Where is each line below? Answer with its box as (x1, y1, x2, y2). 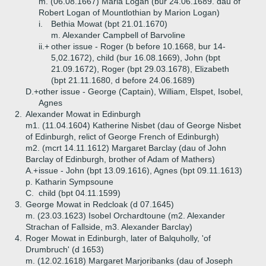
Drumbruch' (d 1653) (26, 245, 104, 254)
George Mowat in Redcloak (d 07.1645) (26, 199, 174, 209)
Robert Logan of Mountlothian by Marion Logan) (39, 8, 220, 17)
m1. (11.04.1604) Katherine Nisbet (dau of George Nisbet (26, 121, 241, 130)
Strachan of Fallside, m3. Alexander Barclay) (26, 222, 192, 232)
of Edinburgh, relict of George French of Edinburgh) (26, 132, 219, 141)
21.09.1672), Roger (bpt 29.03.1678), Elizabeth (51, 64, 229, 74)
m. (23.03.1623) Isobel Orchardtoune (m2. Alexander (26, 211, 225, 220)
